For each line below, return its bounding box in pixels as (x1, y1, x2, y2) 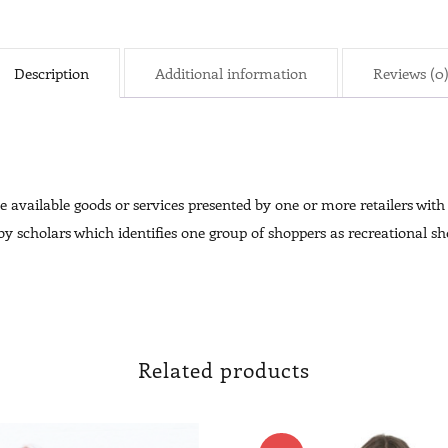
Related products (138, 356, 310, 384)
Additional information (155, 63, 308, 84)
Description (14, 63, 90, 84)
